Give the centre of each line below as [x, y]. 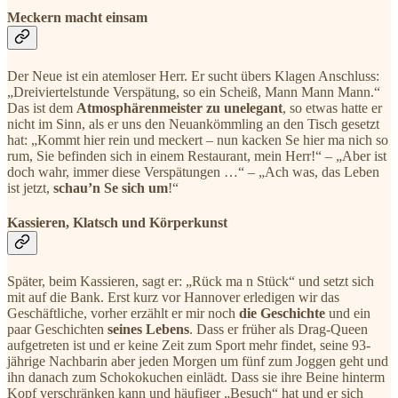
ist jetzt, [30, 187]
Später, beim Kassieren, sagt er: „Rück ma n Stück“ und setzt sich [191, 282]
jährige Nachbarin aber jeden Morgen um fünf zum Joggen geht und [198, 362]
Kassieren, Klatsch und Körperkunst [117, 223]
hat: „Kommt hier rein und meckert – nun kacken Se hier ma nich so [198, 139]
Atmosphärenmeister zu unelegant [179, 107]
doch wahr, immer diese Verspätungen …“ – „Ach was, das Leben [193, 171]
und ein [348, 314]
